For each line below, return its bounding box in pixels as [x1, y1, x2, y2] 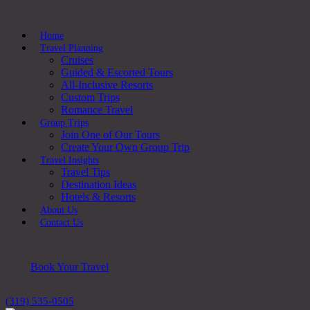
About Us [40, 205, 77, 215]
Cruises [61, 54, 93, 66]
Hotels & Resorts [61, 191, 136, 203]
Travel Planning [40, 43, 103, 53]
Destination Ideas [61, 179, 136, 190]
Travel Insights [40, 155, 99, 165]
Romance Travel [61, 104, 133, 116]
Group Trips [40, 118, 89, 128]
